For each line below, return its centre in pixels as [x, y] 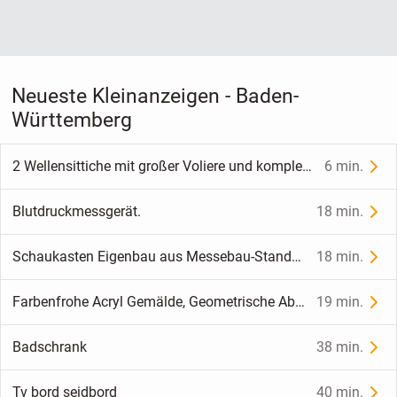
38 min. [340, 347]
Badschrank [49, 347]
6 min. [344, 167]
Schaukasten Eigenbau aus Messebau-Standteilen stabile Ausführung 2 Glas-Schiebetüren [296, 257]
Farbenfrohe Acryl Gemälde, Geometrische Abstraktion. [300, 302]
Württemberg [71, 120]
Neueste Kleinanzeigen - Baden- [155, 96]
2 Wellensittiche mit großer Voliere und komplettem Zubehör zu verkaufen [307, 167]
